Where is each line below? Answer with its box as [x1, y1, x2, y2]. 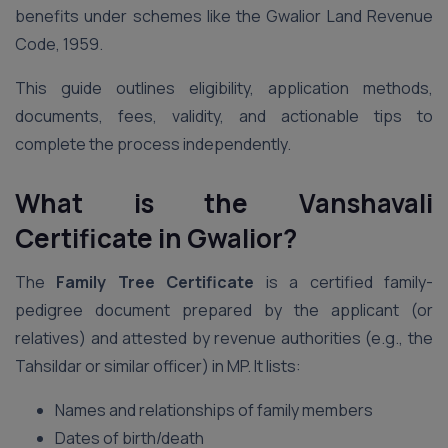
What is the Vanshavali [15, 185, 433, 221]
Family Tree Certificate [56, 271, 255, 293]
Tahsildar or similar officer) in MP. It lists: [15, 355, 301, 377]
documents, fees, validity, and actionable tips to [15, 105, 433, 127]
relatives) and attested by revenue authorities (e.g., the [15, 327, 433, 349]
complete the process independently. [15, 133, 291, 155]
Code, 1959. [15, 33, 103, 55]
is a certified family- [254, 271, 434, 293]
